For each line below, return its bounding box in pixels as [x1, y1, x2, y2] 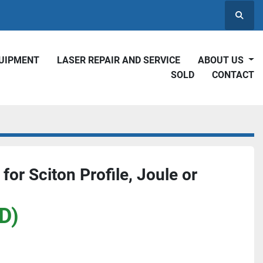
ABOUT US [204, 54, 247, 66]
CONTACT [218, 69, 254, 80]
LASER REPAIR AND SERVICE [62, 54, 181, 66]
